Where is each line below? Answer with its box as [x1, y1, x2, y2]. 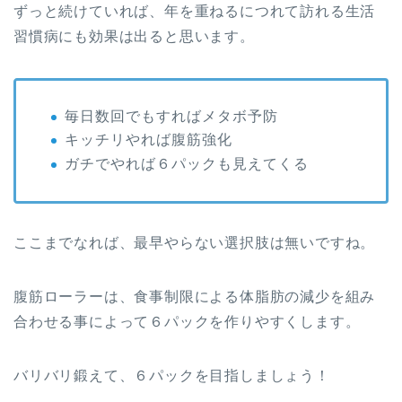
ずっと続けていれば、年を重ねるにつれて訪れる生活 [13, 3, 376, 19]
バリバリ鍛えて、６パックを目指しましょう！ [13, 367, 330, 383]
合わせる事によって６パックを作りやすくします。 [13, 313, 361, 329]
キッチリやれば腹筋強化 [65, 132, 232, 148]
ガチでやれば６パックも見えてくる [65, 155, 309, 171]
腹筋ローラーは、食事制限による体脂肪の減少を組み [13, 288, 376, 304]
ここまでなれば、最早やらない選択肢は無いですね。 [13, 234, 376, 250]
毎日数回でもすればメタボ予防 [65, 108, 278, 124]
